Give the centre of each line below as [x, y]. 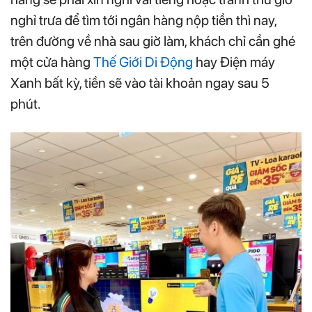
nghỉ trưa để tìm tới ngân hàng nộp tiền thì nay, [143, 21]
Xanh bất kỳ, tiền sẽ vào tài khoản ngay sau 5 [140, 83]
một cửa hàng [52, 62]
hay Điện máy [235, 62]
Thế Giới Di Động [143, 62]
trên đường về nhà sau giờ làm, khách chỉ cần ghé [153, 41]
